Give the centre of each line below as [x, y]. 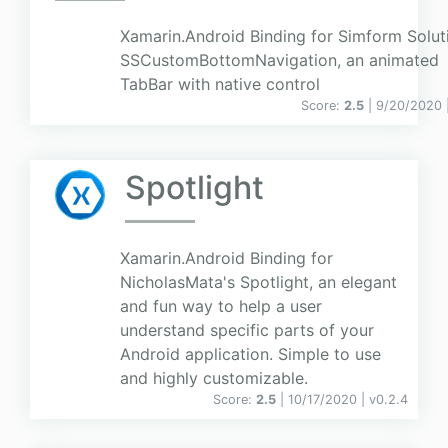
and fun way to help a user [221, 306]
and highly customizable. [214, 378]
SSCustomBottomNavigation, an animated [279, 60]
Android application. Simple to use [250, 354]
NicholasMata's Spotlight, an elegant [258, 282]
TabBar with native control [220, 84]
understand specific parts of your [247, 330]
